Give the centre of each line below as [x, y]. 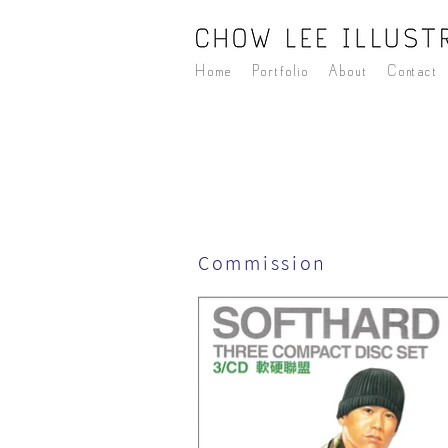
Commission [262, 263]
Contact [414, 70]
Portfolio [281, 70]
